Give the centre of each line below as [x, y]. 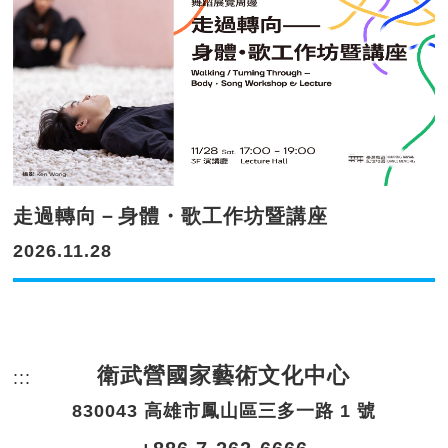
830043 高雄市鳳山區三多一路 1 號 [223, 411]
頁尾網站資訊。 [98, 378]
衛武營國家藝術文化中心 [224, 375]
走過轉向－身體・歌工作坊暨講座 [171, 216]
